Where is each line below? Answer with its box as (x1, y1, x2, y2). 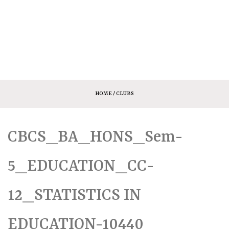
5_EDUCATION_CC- (8, 157, 154, 176)
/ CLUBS (112, 90, 134, 97)
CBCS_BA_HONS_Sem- (8, 128, 182, 147)
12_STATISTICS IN (8, 186, 141, 205)
